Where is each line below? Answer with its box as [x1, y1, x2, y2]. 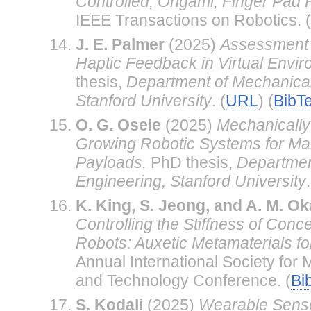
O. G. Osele [75, 115, 161, 134]
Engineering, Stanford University [75, 171, 306, 190]
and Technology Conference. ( [75, 271, 291, 289]
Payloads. [75, 153, 146, 171]
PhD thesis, [146, 153, 237, 171]
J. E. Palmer [75, 35, 165, 53]
